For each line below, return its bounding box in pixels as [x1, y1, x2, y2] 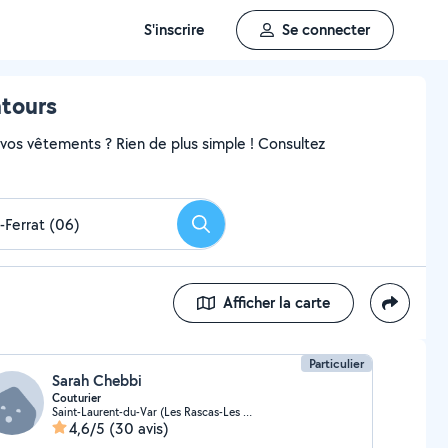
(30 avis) [108, 418, 169, 439]
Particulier [309, 355, 365, 372]
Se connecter [282, 19, 370, 40]
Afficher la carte [223, 292, 330, 313]
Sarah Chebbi [51, 370, 142, 391]
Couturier [51, 390, 101, 406]
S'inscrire [144, 19, 204, 40]
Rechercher [199, 219, 275, 241]
